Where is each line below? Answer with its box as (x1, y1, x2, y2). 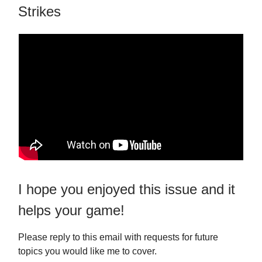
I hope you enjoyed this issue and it (18, 181, 235, 198)
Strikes (18, 4, 61, 20)
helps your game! (18, 202, 125, 219)
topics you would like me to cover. (18, 246, 157, 257)
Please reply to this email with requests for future (18, 232, 218, 243)
